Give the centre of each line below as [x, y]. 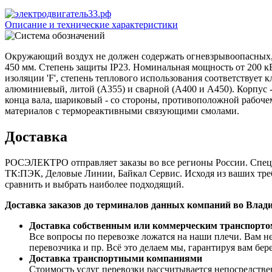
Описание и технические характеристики [91, 24]
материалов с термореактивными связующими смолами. [122, 110]
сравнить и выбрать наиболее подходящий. [94, 184]
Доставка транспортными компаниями [116, 258]
